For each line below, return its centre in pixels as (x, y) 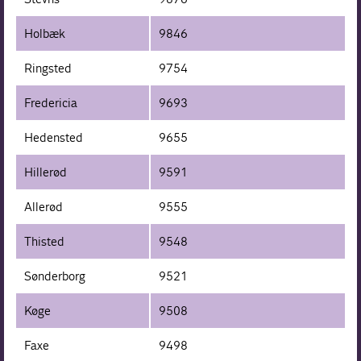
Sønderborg (55, 276)
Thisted (45, 241)
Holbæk (45, 33)
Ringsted (48, 68)
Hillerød (46, 172)
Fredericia (51, 102)
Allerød (44, 206)
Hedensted (54, 137)
